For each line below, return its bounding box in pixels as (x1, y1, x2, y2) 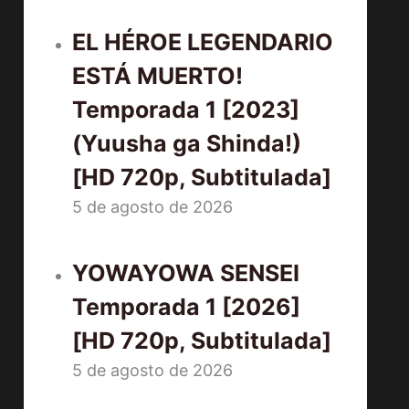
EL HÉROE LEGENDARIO (72, 28, 334, 56)
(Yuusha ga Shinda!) (72, 130, 302, 157)
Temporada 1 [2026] (72, 293, 301, 320)
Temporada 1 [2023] (72, 96, 300, 123)
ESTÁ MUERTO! (72, 62, 244, 89)
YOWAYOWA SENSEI (72, 259, 300, 287)
